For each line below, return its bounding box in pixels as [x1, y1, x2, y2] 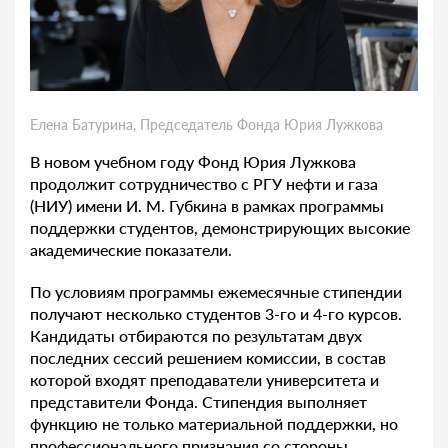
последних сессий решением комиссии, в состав [30, 347, 386, 367]
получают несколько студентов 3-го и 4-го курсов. [30, 303, 402, 323]
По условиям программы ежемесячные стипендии [30, 281, 402, 301]
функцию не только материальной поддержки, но [30, 413, 398, 433]
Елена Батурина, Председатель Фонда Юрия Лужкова [30, 115, 383, 133]
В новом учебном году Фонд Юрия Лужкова [30, 151, 356, 171]
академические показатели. [30, 239, 232, 259]
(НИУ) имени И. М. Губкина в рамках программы [30, 195, 384, 215]
